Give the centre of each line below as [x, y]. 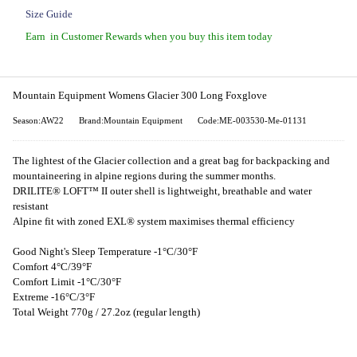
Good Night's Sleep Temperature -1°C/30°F [105, 251]
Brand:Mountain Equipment [131, 120]
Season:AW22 [38, 120]
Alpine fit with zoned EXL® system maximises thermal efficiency [154, 221]
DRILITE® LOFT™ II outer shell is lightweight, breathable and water [162, 191]
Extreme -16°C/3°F [54, 297]
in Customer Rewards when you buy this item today [161, 36]
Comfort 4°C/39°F [52, 267]
